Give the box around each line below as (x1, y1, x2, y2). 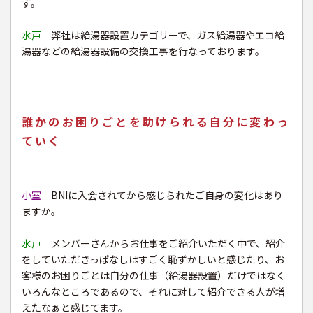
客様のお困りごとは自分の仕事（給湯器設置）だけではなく (22, 268, 286, 283)
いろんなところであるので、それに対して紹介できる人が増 (22, 284, 285, 299)
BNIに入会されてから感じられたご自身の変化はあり (41, 188, 283, 203)
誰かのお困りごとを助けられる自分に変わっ (22, 113, 291, 131)
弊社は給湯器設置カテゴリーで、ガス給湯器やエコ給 (41, 28, 284, 43)
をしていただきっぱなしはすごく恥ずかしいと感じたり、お (22, 252, 284, 267)
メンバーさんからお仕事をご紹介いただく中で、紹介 (51, 236, 285, 251)
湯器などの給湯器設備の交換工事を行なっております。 (22, 44, 265, 59)
